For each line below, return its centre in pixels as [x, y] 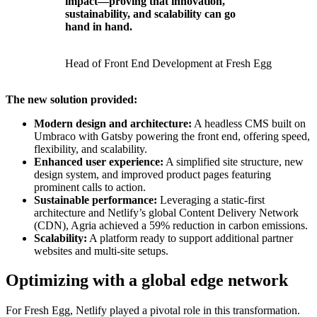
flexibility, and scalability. [91, 149]
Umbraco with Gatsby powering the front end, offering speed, [172, 136]
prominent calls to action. [90, 187]
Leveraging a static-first [211, 200]
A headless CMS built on [249, 123]
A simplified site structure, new [234, 161]
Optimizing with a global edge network [147, 281]
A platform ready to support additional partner [190, 238]
